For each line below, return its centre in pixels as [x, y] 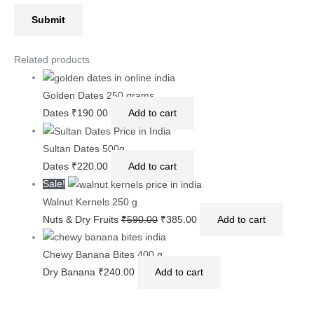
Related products [52, 60]
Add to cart [153, 305]
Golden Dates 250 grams [99, 287]
